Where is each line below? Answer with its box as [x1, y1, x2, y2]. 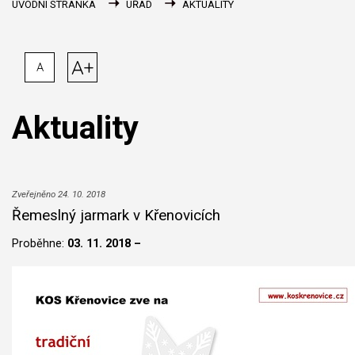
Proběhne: [12, 237, 67, 251]
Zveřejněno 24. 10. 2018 [12, 189, 105, 200]
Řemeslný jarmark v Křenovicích [12, 207, 220, 225]
